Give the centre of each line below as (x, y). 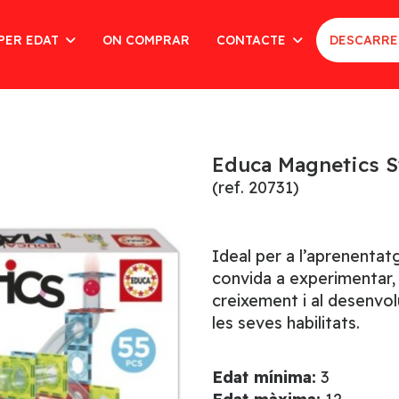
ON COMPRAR (146, 40)
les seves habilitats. (285, 323)
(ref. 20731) (255, 187)
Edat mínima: (264, 377)
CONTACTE (252, 40)
